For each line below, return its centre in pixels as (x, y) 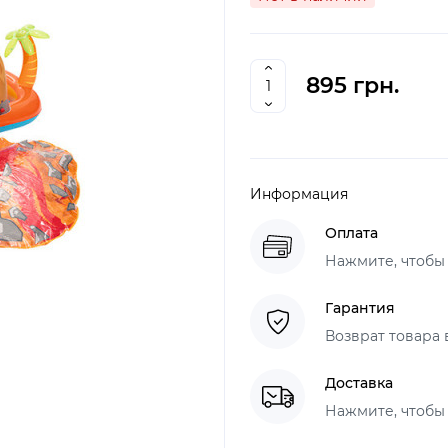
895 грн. (352, 85)
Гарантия (360, 307)
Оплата (351, 232)
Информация (299, 194)
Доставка (359, 382)
